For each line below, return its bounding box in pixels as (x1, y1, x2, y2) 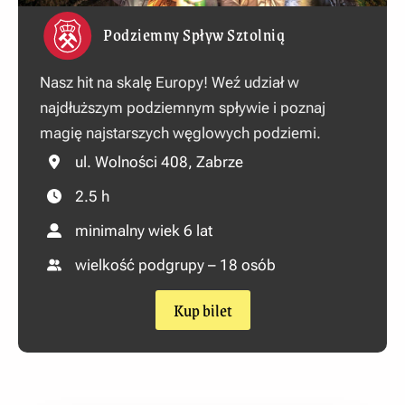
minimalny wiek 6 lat (75, 221, 212, 240)
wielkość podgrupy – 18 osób (75, 255, 276, 274)
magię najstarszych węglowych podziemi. (40, 123, 321, 142)
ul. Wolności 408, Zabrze (75, 152, 243, 171)
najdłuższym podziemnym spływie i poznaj (40, 98, 325, 117)
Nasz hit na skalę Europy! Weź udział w (40, 72, 299, 91)
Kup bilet (173, 296, 232, 324)
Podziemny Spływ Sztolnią (103, 20, 285, 48)
